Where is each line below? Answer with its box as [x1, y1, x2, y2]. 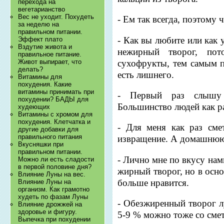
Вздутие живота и [18, 43, 72, 51]
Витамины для [18, 73, 62, 81]
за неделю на [18, 20, 59, 28]
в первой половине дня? [18, 163, 92, 171]
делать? [18, 65, 43, 73]
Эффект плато [18, 35, 63, 43]
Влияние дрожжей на [18, 200, 82, 208]
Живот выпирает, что [18, 58, 82, 66]
